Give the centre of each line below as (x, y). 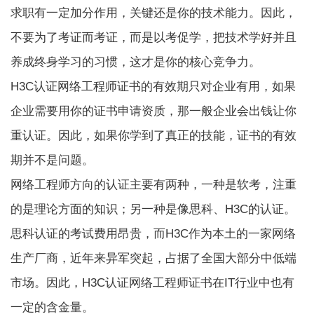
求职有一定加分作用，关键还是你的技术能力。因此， (154, 13)
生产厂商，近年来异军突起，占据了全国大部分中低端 (154, 258)
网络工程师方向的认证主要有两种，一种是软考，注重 (154, 184)
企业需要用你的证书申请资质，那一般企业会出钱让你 (154, 111)
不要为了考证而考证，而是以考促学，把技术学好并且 (154, 37)
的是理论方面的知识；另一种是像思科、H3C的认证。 (153, 209)
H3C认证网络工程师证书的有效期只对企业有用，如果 (153, 86)
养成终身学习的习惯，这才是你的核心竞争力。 (136, 62)
